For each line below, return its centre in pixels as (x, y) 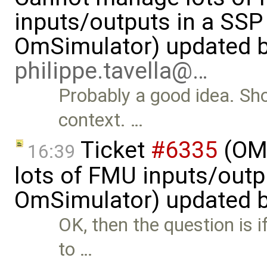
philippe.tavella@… (111, 71)
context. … (101, 120)
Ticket (113, 150)
